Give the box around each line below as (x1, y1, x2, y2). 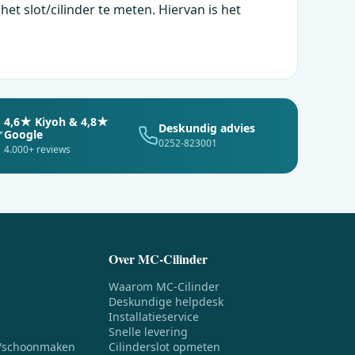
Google (4, 126, 44, 142)
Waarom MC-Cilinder (109, 278, 220, 294)
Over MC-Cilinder (109, 249, 208, 268)
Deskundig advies (158, 120, 255, 136)
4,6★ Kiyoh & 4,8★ (4, 113, 109, 129)
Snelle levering (109, 323, 189, 339)
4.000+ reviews (4, 142, 71, 156)
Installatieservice (109, 308, 200, 324)
